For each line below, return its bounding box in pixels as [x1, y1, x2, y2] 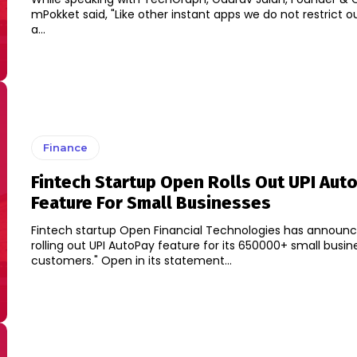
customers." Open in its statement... [100, 253, 232, 269]
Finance [42, 141, 88, 155]
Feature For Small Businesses [30, 192, 271, 214]
